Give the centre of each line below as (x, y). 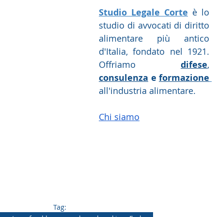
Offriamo (140, 65)
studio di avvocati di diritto (154, 25)
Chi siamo (119, 117)
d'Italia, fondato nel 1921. (154, 52)
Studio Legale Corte (143, 13)
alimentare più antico (154, 39)
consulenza (124, 78)
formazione (184, 78)
